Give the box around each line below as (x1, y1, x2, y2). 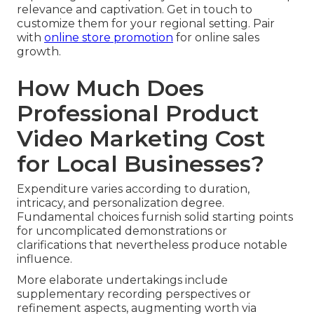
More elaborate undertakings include (17, 273, 228, 287)
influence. (17, 252, 72, 266)
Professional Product (17, 100, 259, 128)
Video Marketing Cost (17, 125, 265, 153)
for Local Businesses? (17, 150, 264, 178)
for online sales (173, 31, 259, 45)
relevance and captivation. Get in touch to (17, 3, 252, 17)
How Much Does (17, 74, 204, 102)
